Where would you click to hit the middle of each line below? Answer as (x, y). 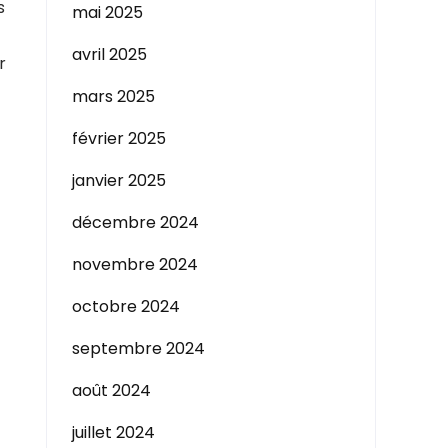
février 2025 (119, 138)
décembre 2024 (135, 222)
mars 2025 (113, 96)
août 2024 (111, 390)
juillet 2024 (113, 432)
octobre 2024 (126, 306)
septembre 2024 (138, 348)
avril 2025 (109, 54)
